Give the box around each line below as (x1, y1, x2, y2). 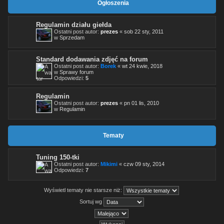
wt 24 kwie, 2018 (122, 62, 162, 69)
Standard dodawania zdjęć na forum (36, 55, 148, 63)
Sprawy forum (59, 68, 93, 75)
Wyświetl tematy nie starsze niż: (44, 186, 123, 193)
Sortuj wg (79, 198, 103, 204)
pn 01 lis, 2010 (124, 99, 159, 106)
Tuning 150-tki (36, 153, 79, 161)
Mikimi (100, 160, 117, 167)
